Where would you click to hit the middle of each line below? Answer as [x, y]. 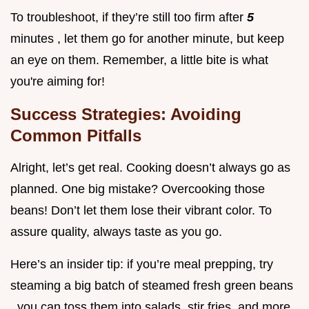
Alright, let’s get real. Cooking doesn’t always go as [150, 167]
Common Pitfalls [76, 135]
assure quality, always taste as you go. [116, 231]
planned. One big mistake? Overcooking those [138, 189]
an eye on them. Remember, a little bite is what [139, 60]
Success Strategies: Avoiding [126, 114]
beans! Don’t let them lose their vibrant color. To [141, 210]
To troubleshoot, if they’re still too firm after [129, 17]
